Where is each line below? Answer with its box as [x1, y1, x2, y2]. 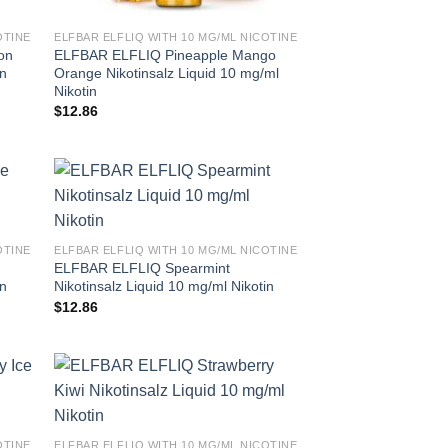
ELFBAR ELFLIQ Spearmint [54, 260, 231, 277]
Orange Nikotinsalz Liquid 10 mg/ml [54, 64, 280, 81]
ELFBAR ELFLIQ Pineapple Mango [54, 46, 277, 63]
